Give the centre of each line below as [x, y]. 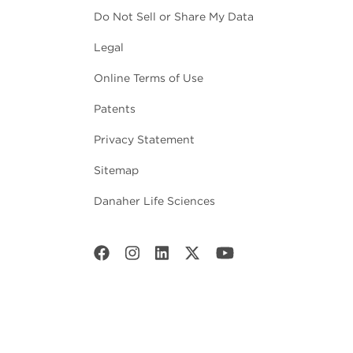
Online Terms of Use [149, 78]
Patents [115, 109]
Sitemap [116, 171]
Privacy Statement [144, 140]
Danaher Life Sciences [154, 201]
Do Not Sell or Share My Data [174, 17]
